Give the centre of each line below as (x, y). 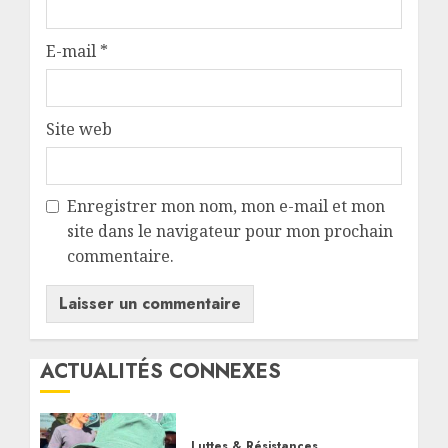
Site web (79, 128)
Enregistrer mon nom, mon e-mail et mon (226, 205)
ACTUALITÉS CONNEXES (160, 371)
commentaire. (120, 255)
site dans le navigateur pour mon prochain (230, 230)
